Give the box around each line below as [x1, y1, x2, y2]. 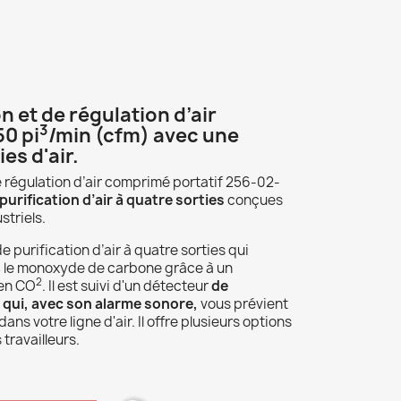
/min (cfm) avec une [48, 122, 239, 149]
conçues [225, 190, 283, 209]
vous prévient [200, 294, 288, 313]
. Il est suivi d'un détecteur [42, 276, 211, 295]
